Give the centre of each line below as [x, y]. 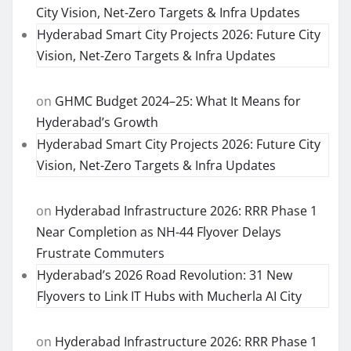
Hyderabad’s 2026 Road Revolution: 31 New [165, 275]
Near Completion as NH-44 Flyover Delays [159, 232]
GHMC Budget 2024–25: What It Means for [178, 101]
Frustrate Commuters [100, 253]
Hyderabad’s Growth [97, 123]
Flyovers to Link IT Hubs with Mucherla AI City [169, 297]
